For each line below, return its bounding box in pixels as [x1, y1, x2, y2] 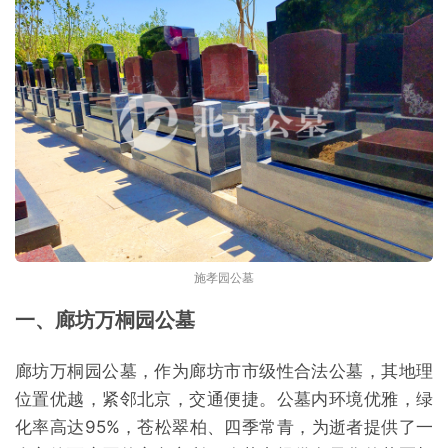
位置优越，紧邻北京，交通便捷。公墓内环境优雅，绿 [15, 388, 433, 409]
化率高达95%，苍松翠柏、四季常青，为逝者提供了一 [15, 416, 433, 437]
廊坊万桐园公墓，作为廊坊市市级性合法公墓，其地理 [15, 360, 433, 381]
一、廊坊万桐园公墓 [15, 307, 195, 332]
